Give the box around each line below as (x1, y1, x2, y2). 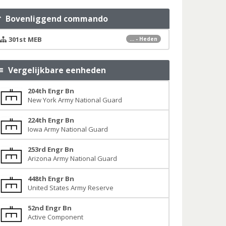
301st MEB (8, 35, 42, 44)
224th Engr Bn (27, 116, 74, 125)
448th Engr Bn (27, 174, 74, 183)
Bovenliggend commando (2, 13, 108, 24)
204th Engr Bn (27, 86, 74, 95)
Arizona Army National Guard (27, 154, 117, 163)
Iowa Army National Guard (27, 125, 108, 134)
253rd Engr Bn (27, 145, 74, 154)
